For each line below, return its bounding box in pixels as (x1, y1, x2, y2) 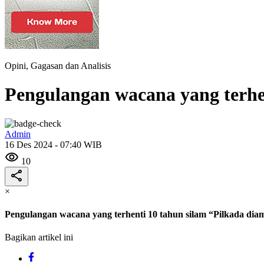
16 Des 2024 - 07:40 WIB (5, 139, 102, 150)
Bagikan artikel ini (5, 232, 73, 243)
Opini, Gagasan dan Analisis (5, 61, 111, 71)
